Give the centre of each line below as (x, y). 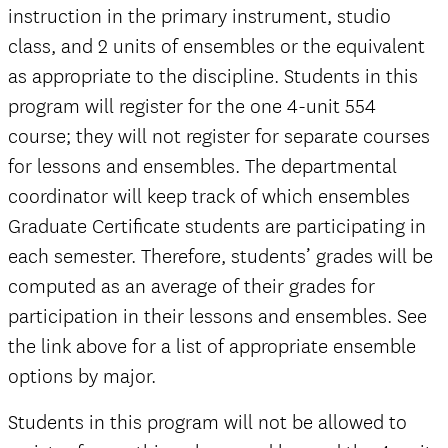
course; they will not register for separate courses (219, 137)
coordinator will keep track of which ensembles (209, 197)
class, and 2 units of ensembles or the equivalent (216, 47)
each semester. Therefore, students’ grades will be (220, 257)
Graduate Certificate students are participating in (217, 227)
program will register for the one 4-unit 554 (192, 107)
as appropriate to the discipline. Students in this (213, 77)
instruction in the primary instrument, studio (199, 17)
